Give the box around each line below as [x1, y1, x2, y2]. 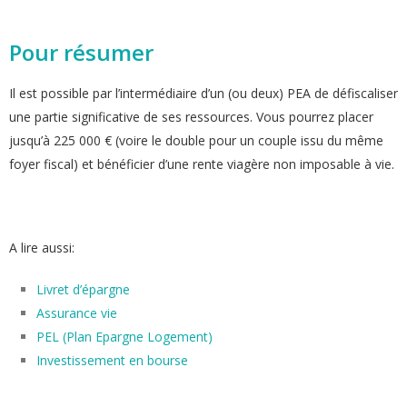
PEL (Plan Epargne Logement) [36, 328, 213, 346]
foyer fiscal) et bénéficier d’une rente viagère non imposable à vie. [9, 155, 394, 174]
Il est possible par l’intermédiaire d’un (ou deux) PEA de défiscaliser [9, 84, 398, 103]
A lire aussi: [9, 239, 78, 257]
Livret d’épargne [36, 281, 130, 299]
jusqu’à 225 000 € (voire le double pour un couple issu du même [9, 132, 383, 150]
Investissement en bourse [36, 352, 188, 370]
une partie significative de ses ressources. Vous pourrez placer [9, 108, 373, 126]
